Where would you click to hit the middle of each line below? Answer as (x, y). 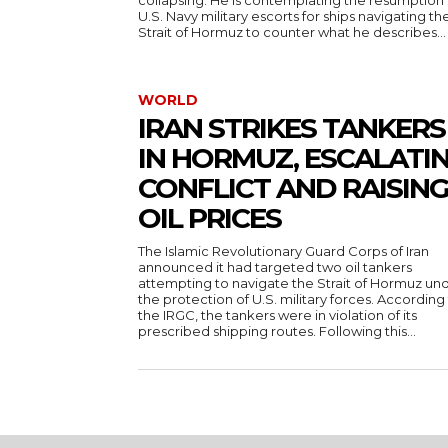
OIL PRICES (209, 218)
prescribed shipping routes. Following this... (277, 331)
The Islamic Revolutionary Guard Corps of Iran (283, 251)
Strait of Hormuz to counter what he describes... (292, 32)
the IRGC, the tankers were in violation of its (277, 315)
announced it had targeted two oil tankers (275, 267)
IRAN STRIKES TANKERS (291, 128)
